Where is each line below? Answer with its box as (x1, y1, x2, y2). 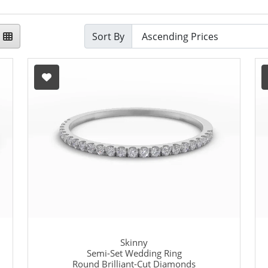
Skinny (120, 236, 148, 249)
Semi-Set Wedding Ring (86, 247, 182, 260)
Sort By (92, 29, 124, 43)
